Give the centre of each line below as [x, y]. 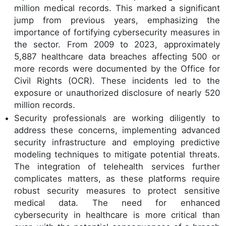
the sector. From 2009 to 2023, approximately [117, 45]
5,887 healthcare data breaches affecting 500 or [117, 57]
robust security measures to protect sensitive [117, 190]
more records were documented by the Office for [117, 69]
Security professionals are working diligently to [117, 118]
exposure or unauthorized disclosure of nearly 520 [117, 93]
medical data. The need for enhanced [117, 203]
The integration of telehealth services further [117, 166]
